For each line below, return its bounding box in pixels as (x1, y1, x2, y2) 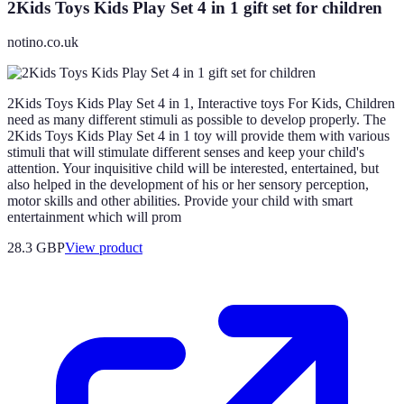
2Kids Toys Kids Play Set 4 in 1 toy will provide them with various (7, 128, 390, 144)
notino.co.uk (7, 34, 78, 50)
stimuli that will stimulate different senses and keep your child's (7, 144, 364, 161)
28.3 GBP (7, 240, 65, 256)
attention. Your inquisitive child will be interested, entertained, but (7, 161, 379, 177)
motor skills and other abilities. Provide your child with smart (7, 193, 353, 209)
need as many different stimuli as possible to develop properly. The (7, 112, 386, 128)
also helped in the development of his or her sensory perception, (7, 177, 369, 193)
